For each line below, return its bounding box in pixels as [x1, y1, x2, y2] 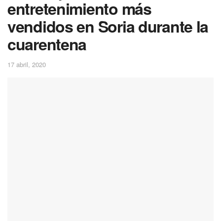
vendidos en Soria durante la [7, 15, 209, 37]
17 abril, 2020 [7, 59, 46, 69]
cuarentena [7, 33, 87, 55]
